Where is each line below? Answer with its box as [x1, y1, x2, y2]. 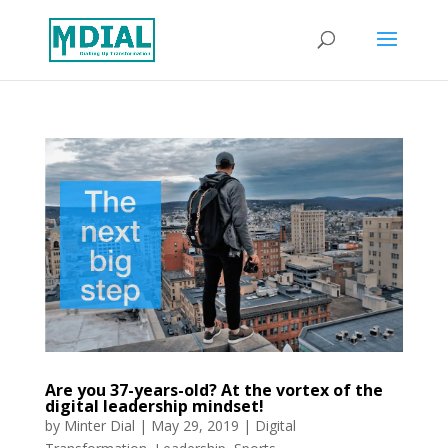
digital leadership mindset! [44, 394, 264, 417]
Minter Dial [63, 415, 135, 435]
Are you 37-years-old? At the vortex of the [44, 378, 383, 401]
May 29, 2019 [150, 415, 239, 435]
